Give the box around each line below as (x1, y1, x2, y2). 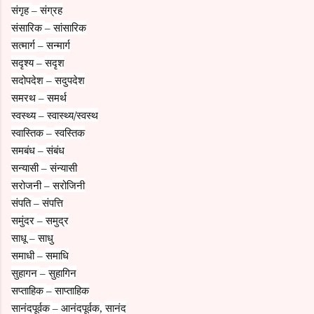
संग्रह (40, 2, 62, 17)
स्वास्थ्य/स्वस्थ (47, 107, 98, 122)
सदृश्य (11, 55, 36, 69)
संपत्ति (42, 195, 63, 210)
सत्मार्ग (11, 37, 38, 52)
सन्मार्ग (46, 37, 70, 52)
